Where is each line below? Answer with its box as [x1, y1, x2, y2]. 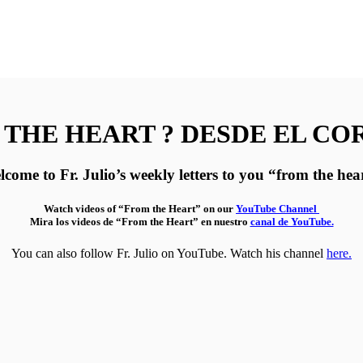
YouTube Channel [236, 202, 319, 215]
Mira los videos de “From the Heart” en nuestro [29, 215, 250, 228]
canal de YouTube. [250, 215, 334, 228]
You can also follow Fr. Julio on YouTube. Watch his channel [11, 246, 327, 260]
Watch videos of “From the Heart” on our [44, 202, 236, 215]
